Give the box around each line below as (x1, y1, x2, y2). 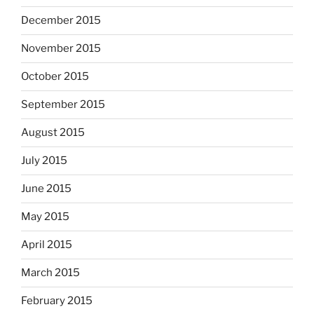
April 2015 (21, 238, 72, 252)
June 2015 (21, 182, 71, 196)
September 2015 (21, 98, 105, 111)
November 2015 (21, 42, 101, 55)
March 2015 (21, 266, 80, 280)
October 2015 (21, 70, 89, 83)
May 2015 (21, 210, 69, 224)
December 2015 (21, 14, 101, 27)
